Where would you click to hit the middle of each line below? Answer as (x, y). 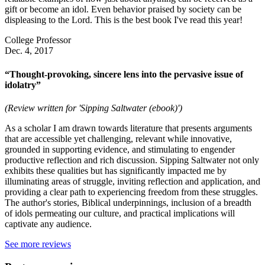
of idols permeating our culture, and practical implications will (120, 213)
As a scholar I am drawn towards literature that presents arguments (128, 128)
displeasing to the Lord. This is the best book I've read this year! (124, 20)
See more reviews (38, 244)
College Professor (38, 40)
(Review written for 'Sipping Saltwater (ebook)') (93, 108)
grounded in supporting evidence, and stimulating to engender (120, 149)
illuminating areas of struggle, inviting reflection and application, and (132, 181)
